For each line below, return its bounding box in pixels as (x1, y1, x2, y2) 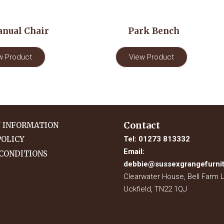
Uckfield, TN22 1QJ (123, 184, 187, 193)
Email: (123, 146, 144, 156)
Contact (123, 119, 160, 131)
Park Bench (127, 25, 179, 36)
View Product (128, 52, 174, 61)
